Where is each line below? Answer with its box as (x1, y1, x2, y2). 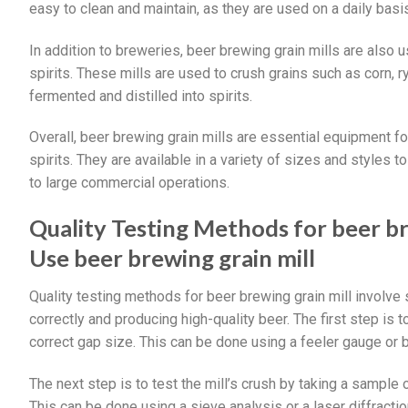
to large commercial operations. (29, 174, 229, 192)
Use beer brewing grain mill (29, 244, 315, 272)
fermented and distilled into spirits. (29, 87, 252, 105)
